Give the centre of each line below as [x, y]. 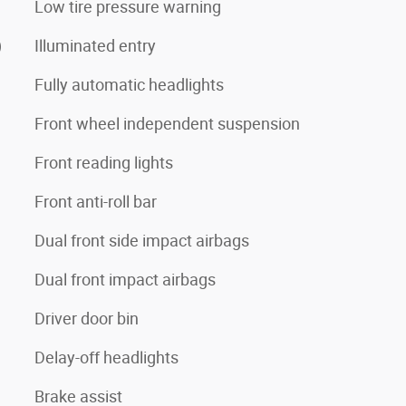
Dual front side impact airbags [142, 240]
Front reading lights [104, 162]
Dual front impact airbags [125, 279]
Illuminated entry [95, 45]
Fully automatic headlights [129, 84]
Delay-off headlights [106, 357]
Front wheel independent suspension [167, 123]
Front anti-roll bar [96, 201]
